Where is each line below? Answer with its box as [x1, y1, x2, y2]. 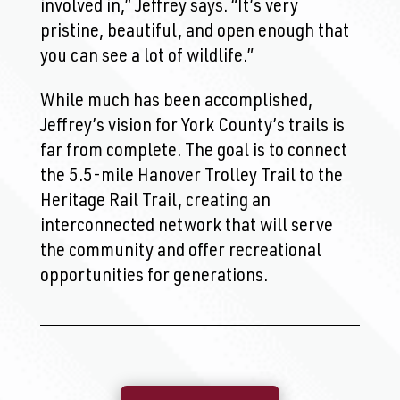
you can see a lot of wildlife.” [39, 47, 254, 68]
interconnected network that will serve [39, 217, 333, 237]
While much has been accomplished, [39, 92, 312, 112]
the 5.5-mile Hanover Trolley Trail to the [39, 167, 343, 187]
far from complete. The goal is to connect [39, 142, 347, 162]
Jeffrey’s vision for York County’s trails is [39, 117, 345, 137]
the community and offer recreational [39, 242, 321, 262]
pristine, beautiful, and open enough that [39, 22, 349, 43]
